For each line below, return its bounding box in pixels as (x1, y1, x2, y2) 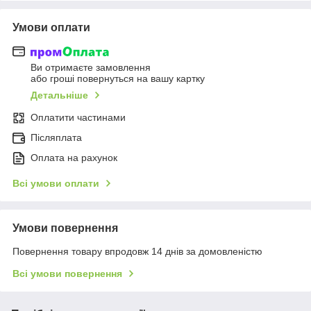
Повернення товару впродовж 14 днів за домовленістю (12, 246, 262, 258)
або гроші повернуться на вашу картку (31, 73, 205, 85)
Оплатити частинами (31, 112, 126, 124)
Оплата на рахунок (31, 152, 117, 164)
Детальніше (31, 90, 88, 101)
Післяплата (31, 132, 82, 144)
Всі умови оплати (12, 178, 99, 190)
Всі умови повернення (12, 268, 122, 280)
